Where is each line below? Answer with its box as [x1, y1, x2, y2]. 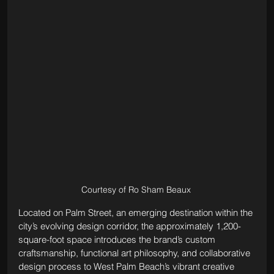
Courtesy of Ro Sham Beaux [81, 183, 193, 195]
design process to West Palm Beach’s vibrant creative [18, 260, 237, 272]
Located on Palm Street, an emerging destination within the [18, 206, 255, 218]
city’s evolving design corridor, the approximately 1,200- [18, 220, 241, 232]
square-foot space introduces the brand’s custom [18, 233, 218, 245]
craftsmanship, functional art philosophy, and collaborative [18, 246, 253, 259]
